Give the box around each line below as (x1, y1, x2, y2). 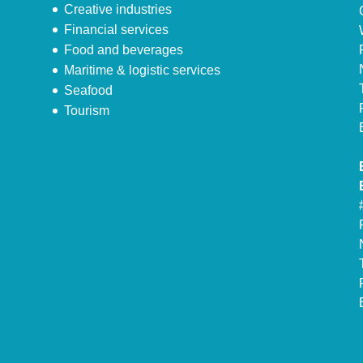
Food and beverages (63, 43, 183, 58)
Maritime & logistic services (63, 63, 220, 78)
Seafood (63, 83, 113, 98)
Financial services (63, 23, 169, 37)
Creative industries (63, 2, 172, 17)
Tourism (63, 104, 109, 118)
